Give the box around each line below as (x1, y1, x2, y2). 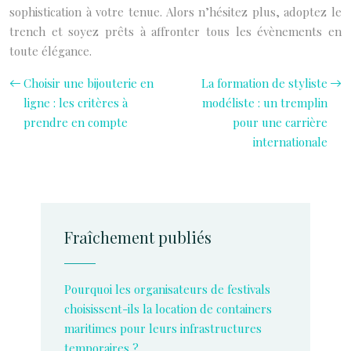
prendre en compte (24, 114, 128, 130)
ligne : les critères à (24, 95, 128, 110)
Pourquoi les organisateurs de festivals (64, 281, 270, 297)
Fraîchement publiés (64, 226, 212, 248)
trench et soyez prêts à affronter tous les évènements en (9, 24, 342, 39)
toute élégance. (9, 43, 92, 59)
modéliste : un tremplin (202, 95, 327, 110)
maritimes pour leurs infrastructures (64, 320, 262, 336)
